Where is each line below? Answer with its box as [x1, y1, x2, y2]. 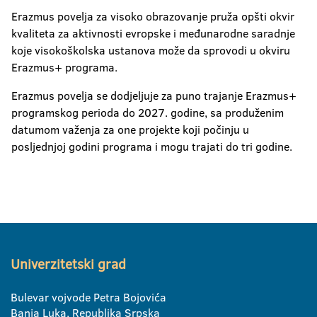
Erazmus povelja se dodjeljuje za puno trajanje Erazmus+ [11, 87, 296, 103]
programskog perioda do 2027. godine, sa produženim [11, 104, 284, 120]
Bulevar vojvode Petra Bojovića [11, 289, 166, 305]
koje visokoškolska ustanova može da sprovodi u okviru [11, 42, 290, 58]
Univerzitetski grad [11, 254, 126, 274]
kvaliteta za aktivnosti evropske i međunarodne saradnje [11, 25, 295, 41]
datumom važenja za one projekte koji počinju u [11, 121, 249, 137]
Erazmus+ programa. [11, 59, 117, 75]
